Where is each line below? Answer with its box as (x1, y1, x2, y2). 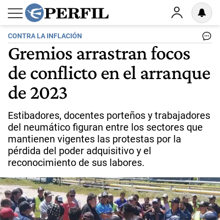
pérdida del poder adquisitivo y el (8, 145, 151, 157)
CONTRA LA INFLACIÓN (8, 32, 82, 40)
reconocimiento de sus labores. (8, 157, 144, 168)
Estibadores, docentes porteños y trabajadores (8, 110, 210, 121)
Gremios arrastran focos (8, 41, 191, 64)
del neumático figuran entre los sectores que (8, 121, 203, 133)
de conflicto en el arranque (8, 61, 211, 83)
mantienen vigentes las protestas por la (8, 133, 181, 145)
